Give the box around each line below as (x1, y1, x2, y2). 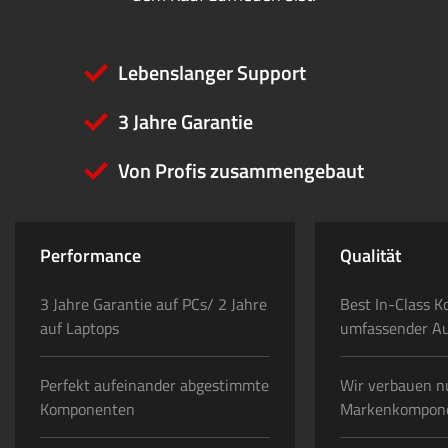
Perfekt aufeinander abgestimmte (40, 373, 269, 397)
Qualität (340, 242, 401, 269)
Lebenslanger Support (118, 57, 306, 88)
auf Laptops (40, 316, 119, 340)
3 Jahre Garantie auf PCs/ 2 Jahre (40, 292, 267, 316)
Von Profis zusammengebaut (118, 155, 364, 186)
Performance (40, 242, 141, 269)
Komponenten (40, 397, 135, 421)
